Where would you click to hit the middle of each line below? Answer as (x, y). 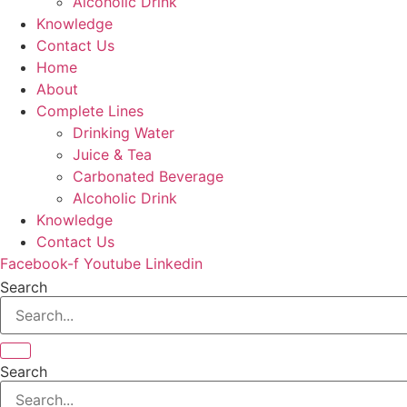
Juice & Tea (112, 155)
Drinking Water (124, 133)
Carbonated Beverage (148, 177)
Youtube (112, 264)
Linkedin (174, 264)
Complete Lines (90, 111)
